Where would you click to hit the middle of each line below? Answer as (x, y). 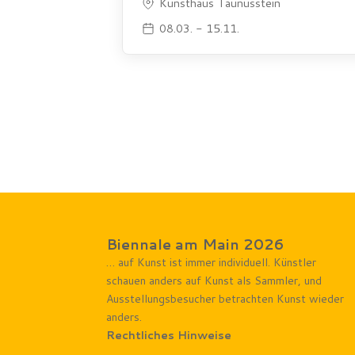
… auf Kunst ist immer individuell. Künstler (212, 262)
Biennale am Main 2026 (196, 244)
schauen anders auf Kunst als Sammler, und (214, 280)
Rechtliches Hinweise (169, 335)
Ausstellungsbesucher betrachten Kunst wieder (225, 298)
